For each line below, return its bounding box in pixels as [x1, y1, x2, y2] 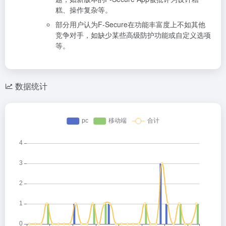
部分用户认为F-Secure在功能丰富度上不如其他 [55, 19, 205, 29]
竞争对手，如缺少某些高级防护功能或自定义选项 [55, 29, 211, 40]
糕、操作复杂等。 [55, 4, 112, 15]
